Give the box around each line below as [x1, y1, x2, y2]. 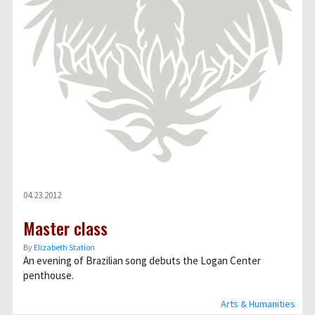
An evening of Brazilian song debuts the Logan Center [23, 254, 261, 267]
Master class [23, 215, 108, 240]
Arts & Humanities [221, 297, 295, 310]
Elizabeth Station [34, 242, 95, 252]
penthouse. [23, 269, 74, 282]
